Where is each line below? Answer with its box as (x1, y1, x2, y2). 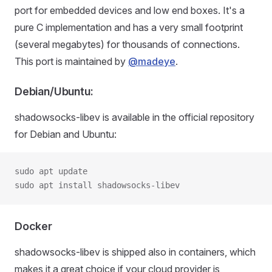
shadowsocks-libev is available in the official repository (15, 111, 254, 123)
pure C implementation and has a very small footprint (15, 21, 243, 33)
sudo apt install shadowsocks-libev (15, 180, 180, 190)
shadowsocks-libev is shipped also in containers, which (15, 246, 256, 258)
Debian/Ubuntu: (15, 85, 93, 98)
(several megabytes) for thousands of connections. (15, 38, 240, 50)
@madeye (128, 55, 175, 67)
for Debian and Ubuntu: (15, 128, 117, 140)
